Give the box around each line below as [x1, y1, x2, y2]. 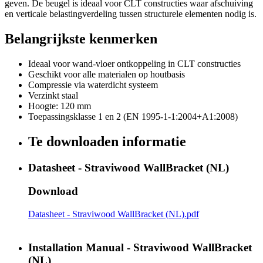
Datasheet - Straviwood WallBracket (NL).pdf [28, 209, 199, 220]
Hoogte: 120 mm [28, 100, 91, 111]
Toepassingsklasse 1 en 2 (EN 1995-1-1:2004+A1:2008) [28, 111, 238, 122]
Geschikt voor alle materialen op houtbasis [28, 69, 185, 79]
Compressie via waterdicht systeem [28, 79, 158, 90]
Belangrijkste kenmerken [5, 31, 157, 47]
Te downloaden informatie [28, 133, 186, 149]
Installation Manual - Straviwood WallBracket [28, 241, 252, 254]
